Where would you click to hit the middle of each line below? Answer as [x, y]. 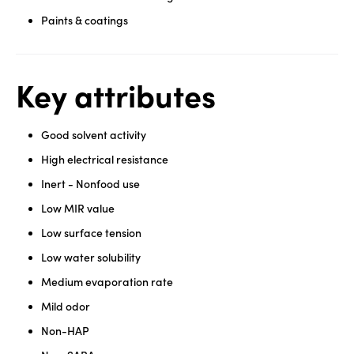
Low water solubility [91, 257]
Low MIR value [78, 208]
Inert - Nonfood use [90, 184]
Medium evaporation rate [107, 282]
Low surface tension [91, 233]
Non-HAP [65, 331]
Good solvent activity [94, 135]
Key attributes [116, 96]
